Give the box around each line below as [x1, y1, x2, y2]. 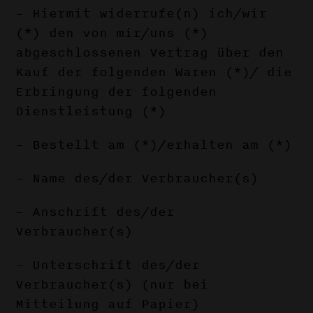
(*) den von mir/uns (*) [15, 23, 209, 43]
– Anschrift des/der [15, 202, 175, 221]
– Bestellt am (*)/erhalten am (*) [15, 135, 293, 154]
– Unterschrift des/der [15, 255, 201, 275]
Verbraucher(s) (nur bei [15, 275, 209, 294]
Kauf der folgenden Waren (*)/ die [15, 62, 293, 82]
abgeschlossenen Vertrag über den [15, 43, 284, 62]
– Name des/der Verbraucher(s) [15, 168, 259, 188]
